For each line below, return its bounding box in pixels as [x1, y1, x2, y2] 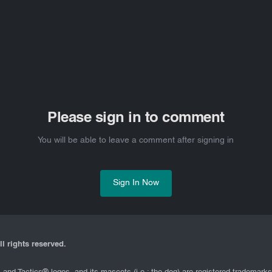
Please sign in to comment [47, 112, 225, 126]
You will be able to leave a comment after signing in [38, 137, 234, 145]
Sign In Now [112, 179, 159, 188]
